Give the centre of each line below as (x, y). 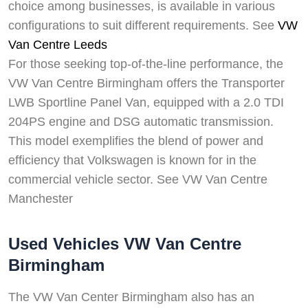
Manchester (41, 199)
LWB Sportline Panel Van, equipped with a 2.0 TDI (146, 103)
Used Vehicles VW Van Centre (125, 244)
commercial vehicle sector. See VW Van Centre (138, 180)
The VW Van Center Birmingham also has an (131, 297)
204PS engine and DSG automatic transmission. (141, 122)
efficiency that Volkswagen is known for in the (132, 161)
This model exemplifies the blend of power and (136, 141)
